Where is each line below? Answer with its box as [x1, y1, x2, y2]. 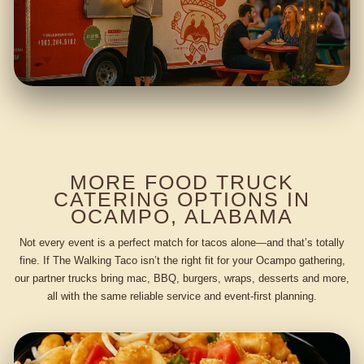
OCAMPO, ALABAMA [70, 205, 294, 228]
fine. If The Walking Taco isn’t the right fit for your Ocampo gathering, [19, 253, 345, 266]
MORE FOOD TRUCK [69, 171, 295, 194]
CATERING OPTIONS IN [53, 188, 311, 211]
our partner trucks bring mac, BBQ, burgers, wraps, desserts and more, [15, 271, 349, 284]
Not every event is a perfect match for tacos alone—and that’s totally [19, 236, 344, 249]
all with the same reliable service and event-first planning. [47, 289, 317, 302]
